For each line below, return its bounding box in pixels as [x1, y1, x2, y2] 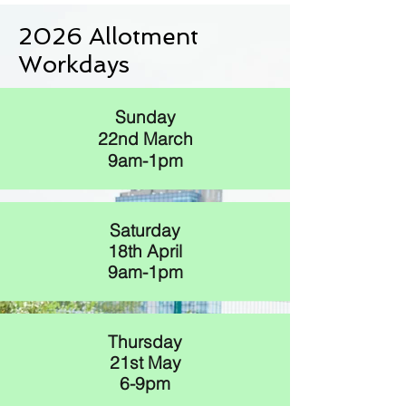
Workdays [18, 51, 130, 78]
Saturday [110, 219, 180, 241]
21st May [109, 352, 181, 373]
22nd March [97, 128, 193, 150]
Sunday [114, 106, 176, 128]
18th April [108, 240, 182, 262]
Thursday [108, 331, 182, 353]
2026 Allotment [18, 23, 198, 50]
